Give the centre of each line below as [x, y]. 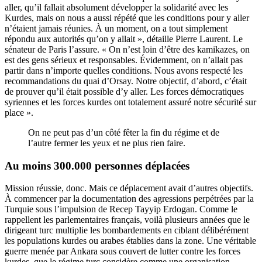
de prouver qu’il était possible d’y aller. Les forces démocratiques [124, 91]
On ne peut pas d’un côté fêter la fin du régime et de [124, 132]
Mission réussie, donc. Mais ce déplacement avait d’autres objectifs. [129, 188]
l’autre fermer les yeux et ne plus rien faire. [107, 143]
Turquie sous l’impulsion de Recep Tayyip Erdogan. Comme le [121, 209]
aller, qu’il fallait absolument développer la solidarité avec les [116, 7]
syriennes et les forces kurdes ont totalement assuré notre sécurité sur [130, 102]
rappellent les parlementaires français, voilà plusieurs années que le [127, 220]
